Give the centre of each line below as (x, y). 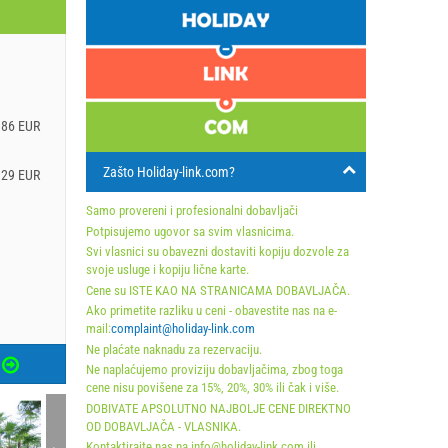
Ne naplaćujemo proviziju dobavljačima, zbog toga (214, 369)
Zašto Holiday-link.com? (169, 172)
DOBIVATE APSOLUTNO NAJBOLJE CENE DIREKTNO (218, 408)
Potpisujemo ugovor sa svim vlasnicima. (190, 231)
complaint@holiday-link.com (183, 328)
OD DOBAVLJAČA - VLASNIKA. (163, 426)
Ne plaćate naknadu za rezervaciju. (174, 349)
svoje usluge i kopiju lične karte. (167, 269)
